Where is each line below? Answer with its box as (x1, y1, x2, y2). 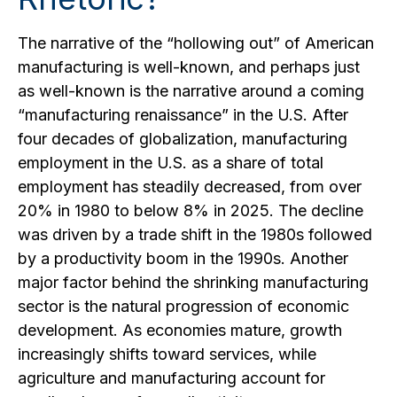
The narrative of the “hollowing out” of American (18, 34, 374, 52)
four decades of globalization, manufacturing (18, 129, 347, 148)
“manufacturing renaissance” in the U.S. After (18, 105, 348, 124)
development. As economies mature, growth (18, 321, 342, 339)
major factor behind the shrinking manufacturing (18, 273, 369, 292)
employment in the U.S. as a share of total (18, 153, 323, 172)
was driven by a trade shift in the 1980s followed (18, 225, 372, 244)
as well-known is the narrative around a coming (18, 82, 364, 100)
